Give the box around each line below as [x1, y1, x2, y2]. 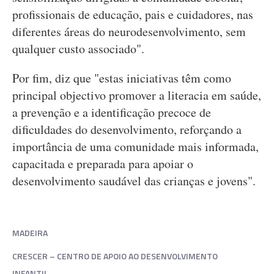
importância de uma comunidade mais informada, [12, 138, 259, 155]
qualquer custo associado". [12, 40, 149, 57]
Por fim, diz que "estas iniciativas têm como [12, 70, 231, 86]
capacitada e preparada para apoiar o [12, 155, 193, 172]
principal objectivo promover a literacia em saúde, [12, 87, 261, 103]
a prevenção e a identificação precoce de [12, 104, 211, 120]
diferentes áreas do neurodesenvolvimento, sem [12, 23, 246, 40]
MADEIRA [12, 226, 48, 239]
